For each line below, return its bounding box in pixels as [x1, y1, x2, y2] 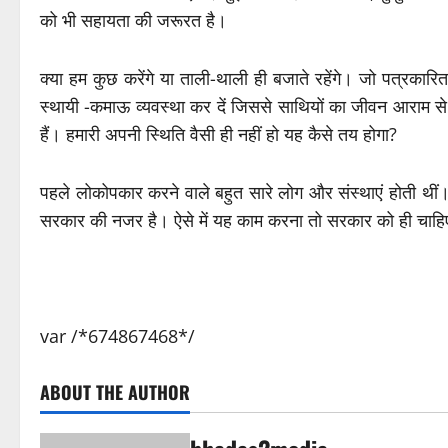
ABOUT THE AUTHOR [40, 379, 190, 406]
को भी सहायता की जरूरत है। [40, 8, 227, 33]
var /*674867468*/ [40, 324, 195, 349]
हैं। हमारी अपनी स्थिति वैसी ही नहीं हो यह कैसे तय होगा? [40, 122, 397, 147]
